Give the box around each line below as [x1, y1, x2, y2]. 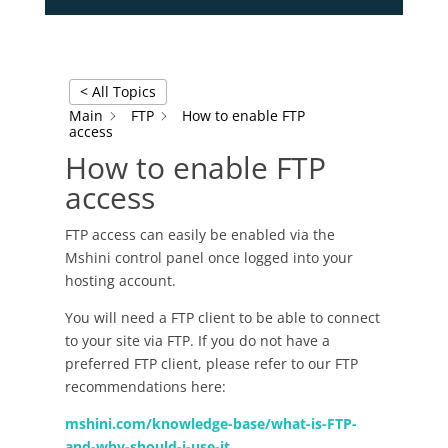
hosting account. [64, 270, 176, 290]
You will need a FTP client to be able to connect [64, 307, 380, 327]
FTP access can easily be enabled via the [64, 224, 335, 244]
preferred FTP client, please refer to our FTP [64, 353, 358, 373]
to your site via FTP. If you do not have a [64, 330, 330, 350]
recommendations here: [64, 376, 226, 396]
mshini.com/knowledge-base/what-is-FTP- [64, 413, 357, 433]
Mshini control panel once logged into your [64, 247, 353, 267]
